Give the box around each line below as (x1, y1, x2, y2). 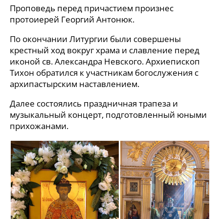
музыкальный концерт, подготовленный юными (10, 109, 207, 120)
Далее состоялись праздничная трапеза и (10, 98, 178, 109)
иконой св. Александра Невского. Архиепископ (10, 56, 200, 67)
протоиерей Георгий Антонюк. (10, 14, 134, 25)
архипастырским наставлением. (10, 78, 139, 89)
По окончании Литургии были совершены (10, 33, 181, 44)
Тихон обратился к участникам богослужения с (10, 67, 198, 78)
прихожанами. (10, 120, 68, 131)
